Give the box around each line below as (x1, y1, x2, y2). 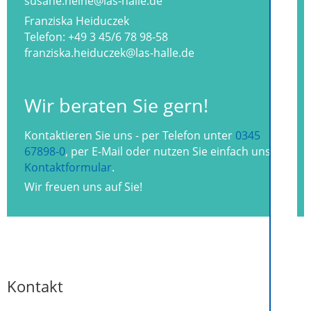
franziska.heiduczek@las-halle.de (24, 44, 194, 60)
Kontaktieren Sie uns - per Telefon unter (24, 127, 235, 143)
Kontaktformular (24, 159, 112, 175)
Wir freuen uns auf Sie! (24, 179, 142, 195)
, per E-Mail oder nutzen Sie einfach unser (65, 143, 282, 159)
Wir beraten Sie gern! (24, 92, 208, 119)
